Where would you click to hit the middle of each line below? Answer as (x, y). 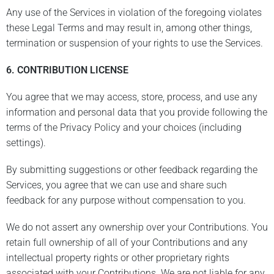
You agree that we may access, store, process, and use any (132, 97)
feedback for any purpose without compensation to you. (126, 201)
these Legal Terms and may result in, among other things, (129, 28)
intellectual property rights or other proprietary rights (118, 258)
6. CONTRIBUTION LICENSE (67, 70)
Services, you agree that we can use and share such (117, 185)
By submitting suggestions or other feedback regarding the (132, 170)
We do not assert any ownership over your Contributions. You (137, 228)
